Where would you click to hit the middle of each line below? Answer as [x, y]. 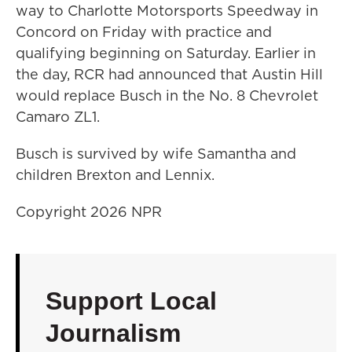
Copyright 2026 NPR [89, 211]
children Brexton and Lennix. [115, 174]
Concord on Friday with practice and [144, 31]
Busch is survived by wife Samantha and [156, 153]
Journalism [113, 333]
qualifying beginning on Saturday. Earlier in [166, 53]
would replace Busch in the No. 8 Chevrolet [167, 95]
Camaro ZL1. [58, 116]
